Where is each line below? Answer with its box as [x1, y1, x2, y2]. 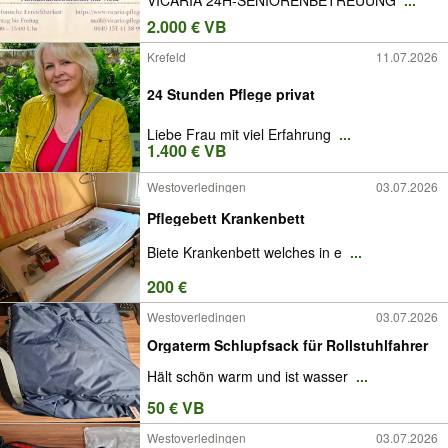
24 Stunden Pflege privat [147, 83, 315, 104]
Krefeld [147, 48, 186, 65]
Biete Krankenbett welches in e [147, 242, 346, 263]
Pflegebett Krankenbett [147, 207, 305, 228]
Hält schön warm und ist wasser [147, 366, 352, 387]
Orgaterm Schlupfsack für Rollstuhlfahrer [147, 334, 428, 355]
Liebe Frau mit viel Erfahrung [147, 124, 335, 144]
